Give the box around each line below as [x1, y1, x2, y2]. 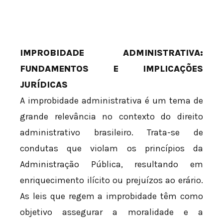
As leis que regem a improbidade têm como [20, 191, 203, 202]
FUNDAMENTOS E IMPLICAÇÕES [20, 63, 203, 75]
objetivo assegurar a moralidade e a [20, 207, 203, 218]
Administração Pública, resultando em [20, 159, 203, 170]
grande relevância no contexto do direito [20, 111, 203, 122]
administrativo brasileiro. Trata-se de [20, 127, 203, 138]
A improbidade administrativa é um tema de [20, 95, 203, 107]
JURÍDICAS [20, 79, 68, 91]
